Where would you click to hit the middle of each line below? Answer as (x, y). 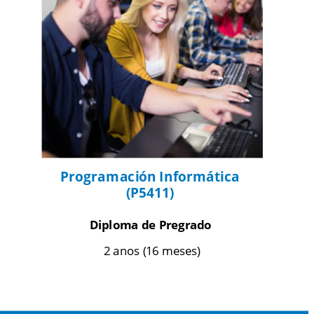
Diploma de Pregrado (150, 225)
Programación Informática (150, 177)
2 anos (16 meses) (150, 251)
